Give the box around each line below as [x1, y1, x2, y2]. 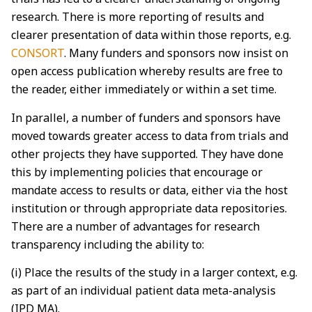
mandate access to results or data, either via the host [11, 182, 288, 198]
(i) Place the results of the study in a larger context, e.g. [11, 265, 297, 281]
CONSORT [11, 45, 64, 61]
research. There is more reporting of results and [11, 9, 264, 25]
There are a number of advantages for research [11, 218, 260, 234]
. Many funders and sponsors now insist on [64, 45, 288, 61]
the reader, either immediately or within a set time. [11, 81, 276, 97]
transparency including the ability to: [11, 236, 204, 252]
